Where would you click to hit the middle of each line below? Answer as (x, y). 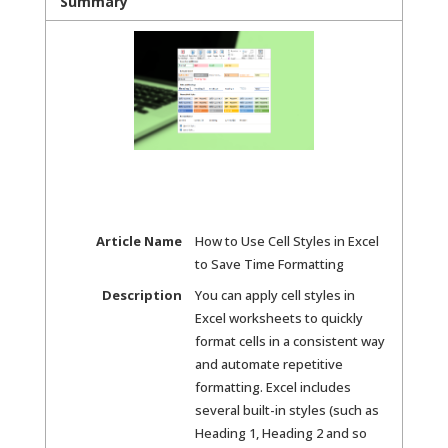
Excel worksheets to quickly (278, 318)
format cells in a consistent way (289, 341)
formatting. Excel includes (272, 387)
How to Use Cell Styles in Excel (286, 241)
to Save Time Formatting (269, 264)
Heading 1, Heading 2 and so (280, 433)
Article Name (138, 241)
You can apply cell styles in (274, 295)
